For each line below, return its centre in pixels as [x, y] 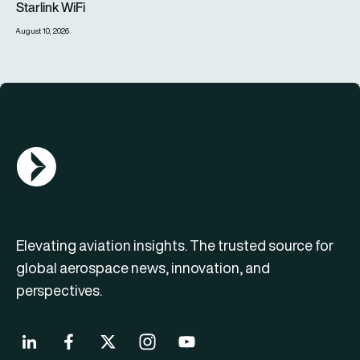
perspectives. [59, 291]
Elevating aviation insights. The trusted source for [175, 246]
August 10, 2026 [42, 31]
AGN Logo [45, 156]
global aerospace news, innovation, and [143, 268]
